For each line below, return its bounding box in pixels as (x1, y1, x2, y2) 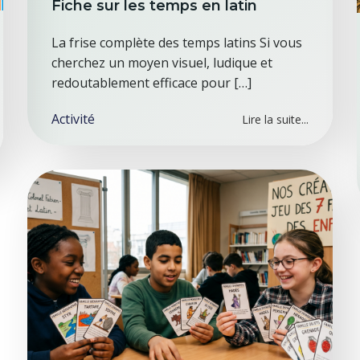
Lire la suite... (242, 112, 309, 127)
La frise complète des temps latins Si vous (51, 34, 302, 51)
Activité (51, 110, 95, 128)
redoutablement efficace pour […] (51, 74, 252, 92)
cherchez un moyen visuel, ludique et (51, 54, 272, 72)
